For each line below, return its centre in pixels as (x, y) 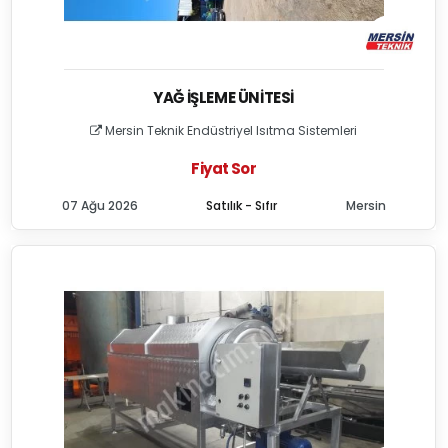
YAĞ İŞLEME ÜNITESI (224, 97)
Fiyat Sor (223, 168)
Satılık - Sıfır (242, 205)
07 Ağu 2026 (99, 205)
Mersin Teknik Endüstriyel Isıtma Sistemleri (230, 130)
